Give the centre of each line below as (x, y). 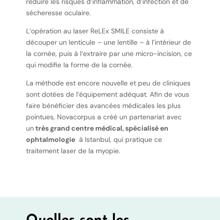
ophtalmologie (50, 140)
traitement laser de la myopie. (73, 151)
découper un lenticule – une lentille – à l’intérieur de (108, 42)
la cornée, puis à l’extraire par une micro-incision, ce (109, 54)
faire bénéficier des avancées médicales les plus (103, 106)
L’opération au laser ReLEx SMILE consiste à (95, 31)
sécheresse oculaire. (58, 13)
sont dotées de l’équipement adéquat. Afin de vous (107, 95)
